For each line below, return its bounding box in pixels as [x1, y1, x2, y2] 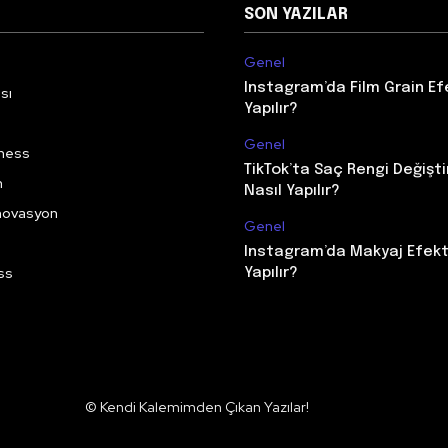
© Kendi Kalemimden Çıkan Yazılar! [85, 398, 309, 416]
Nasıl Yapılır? [244, 183, 340, 199]
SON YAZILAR [244, 6, 348, 23]
